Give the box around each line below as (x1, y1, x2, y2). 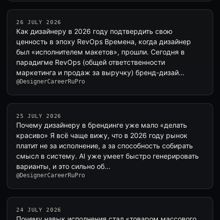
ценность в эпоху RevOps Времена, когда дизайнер (16, 37, 191, 46)
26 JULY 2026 (16, 19, 61, 26)
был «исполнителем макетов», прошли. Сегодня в (16, 48, 185, 56)
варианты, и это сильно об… (16, 162, 110, 170)
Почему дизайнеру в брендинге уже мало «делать (16, 121, 187, 129)
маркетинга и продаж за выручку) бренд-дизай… (16, 68, 185, 77)
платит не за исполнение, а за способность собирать (16, 141, 193, 150)
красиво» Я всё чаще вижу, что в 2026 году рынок (16, 131, 188, 139)
